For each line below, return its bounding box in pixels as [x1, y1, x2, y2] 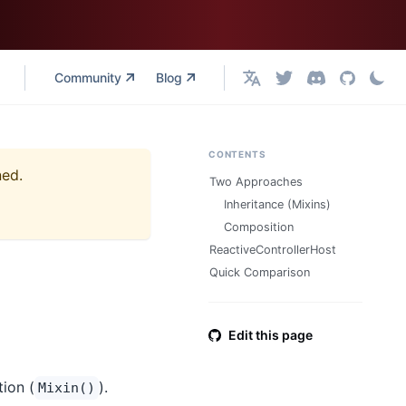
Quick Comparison [209, 266, 310, 279]
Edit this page [228, 327, 313, 343]
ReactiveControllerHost [209, 243, 336, 256]
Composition [224, 220, 294, 234]
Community [54, 70, 122, 85]
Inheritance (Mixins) [224, 198, 331, 211]
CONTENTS [208, 149, 266, 159]
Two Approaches [209, 175, 303, 188]
